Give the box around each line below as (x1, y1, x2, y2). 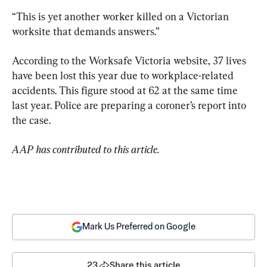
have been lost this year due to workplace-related (12, 69, 236, 82)
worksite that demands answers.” (12, 25, 160, 38)
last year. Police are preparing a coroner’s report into (12, 99, 249, 112)
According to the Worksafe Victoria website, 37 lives (12, 54, 249, 67)
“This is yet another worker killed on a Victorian (12, 10, 231, 23)
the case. (12, 114, 51, 127)
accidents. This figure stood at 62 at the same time (12, 84, 240, 97)
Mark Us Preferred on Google (82, 222, 195, 232)
